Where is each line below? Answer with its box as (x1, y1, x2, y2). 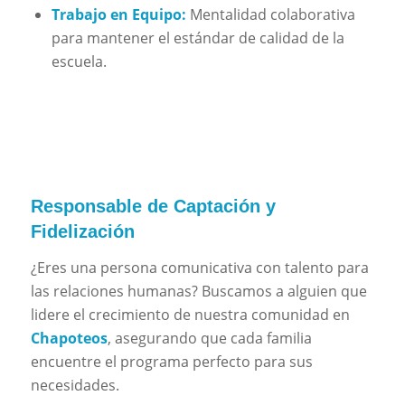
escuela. (51, 52, 107, 72)
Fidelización (30, 221, 135, 241)
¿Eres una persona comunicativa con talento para (30, 258, 369, 278)
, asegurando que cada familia (107, 328, 312, 349)
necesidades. (30, 375, 119, 396)
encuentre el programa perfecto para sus (30, 352, 313, 372)
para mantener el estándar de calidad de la (51, 28, 344, 49)
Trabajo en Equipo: (51, 5, 186, 25)
